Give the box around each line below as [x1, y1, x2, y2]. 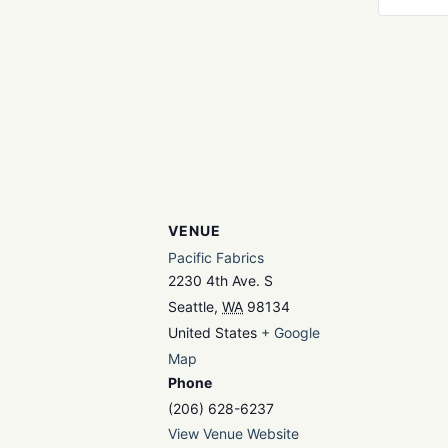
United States [168, 324, 257, 341]
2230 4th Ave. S [168, 272, 273, 289]
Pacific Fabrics [168, 249, 264, 266]
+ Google [261, 324, 320, 341]
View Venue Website [168, 425, 299, 442]
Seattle [168, 298, 214, 315]
